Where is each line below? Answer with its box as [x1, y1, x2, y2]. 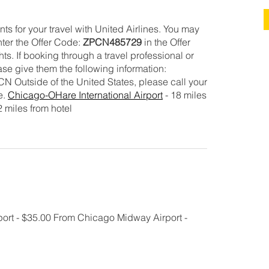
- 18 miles [163, 88, 207, 101]
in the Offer [142, 35, 190, 48]
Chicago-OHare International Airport [8, 88, 163, 101]
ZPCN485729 [83, 35, 142, 48]
